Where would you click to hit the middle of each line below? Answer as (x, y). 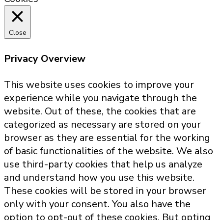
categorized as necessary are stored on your (102, 125)
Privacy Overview (45, 58)
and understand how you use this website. (99, 178)
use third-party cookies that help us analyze (103, 165)
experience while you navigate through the (100, 98)
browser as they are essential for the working (107, 138)
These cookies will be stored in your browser (105, 191)
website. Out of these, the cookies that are (100, 111)
